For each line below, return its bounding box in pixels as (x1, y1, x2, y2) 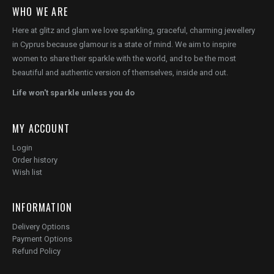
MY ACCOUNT (12, 120, 70, 136)
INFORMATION (12, 199, 73, 215)
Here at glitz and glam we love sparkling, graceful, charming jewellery (12, 25, 255, 35)
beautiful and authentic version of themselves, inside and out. (12, 67, 228, 77)
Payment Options (12, 234, 72, 243)
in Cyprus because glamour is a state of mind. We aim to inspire (12, 39, 236, 49)
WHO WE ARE (12, 4, 68, 19)
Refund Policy (12, 246, 61, 256)
